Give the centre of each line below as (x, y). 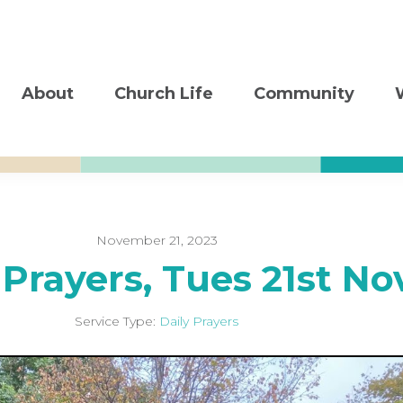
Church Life (164, 94)
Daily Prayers (199, 321)
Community (304, 94)
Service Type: (115, 321)
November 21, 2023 (157, 240)
